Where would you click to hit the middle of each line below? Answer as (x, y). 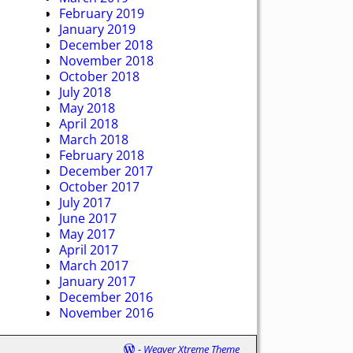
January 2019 (97, 29)
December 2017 (106, 171)
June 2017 (88, 218)
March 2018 (94, 139)
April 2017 (89, 249)
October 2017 (99, 186)
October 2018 (99, 76)
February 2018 (102, 155)
